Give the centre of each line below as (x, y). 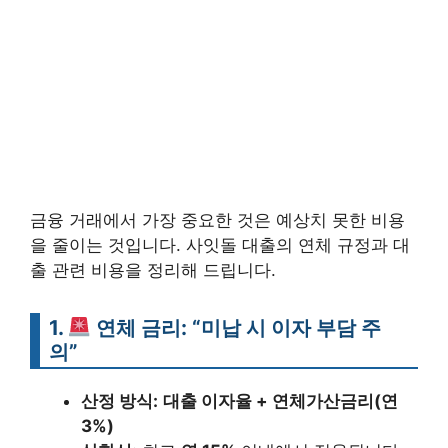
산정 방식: (119, 401)
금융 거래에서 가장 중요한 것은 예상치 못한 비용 (217, 220)
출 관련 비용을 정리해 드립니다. (153, 270)
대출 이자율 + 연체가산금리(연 (280, 401)
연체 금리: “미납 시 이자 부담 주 (236, 328)
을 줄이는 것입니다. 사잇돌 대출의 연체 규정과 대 (220, 245)
